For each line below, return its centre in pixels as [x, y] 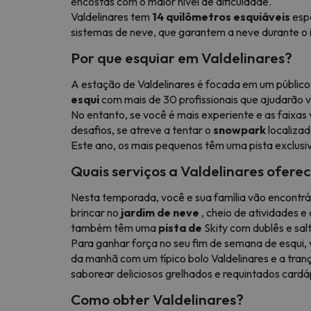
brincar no [96, 212]
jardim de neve [160, 212]
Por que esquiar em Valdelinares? [182, 57]
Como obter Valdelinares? [157, 299]
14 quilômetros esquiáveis [221, 16]
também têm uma [115, 227]
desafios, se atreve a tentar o [142, 129]
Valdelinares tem [111, 16]
